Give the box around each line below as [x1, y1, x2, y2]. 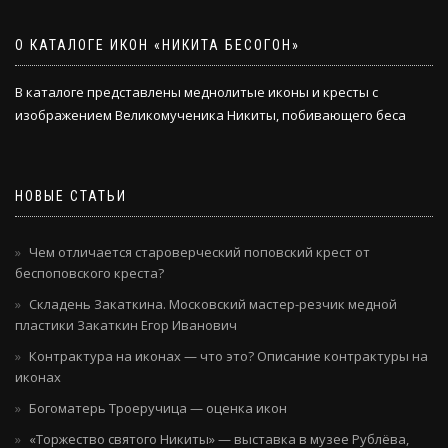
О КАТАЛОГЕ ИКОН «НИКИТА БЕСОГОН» [15, 37, 300, 54]
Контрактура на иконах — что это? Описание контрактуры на [29, 347, 428, 366]
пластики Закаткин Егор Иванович [15, 316, 237, 335]
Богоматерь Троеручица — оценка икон [29, 399, 287, 418]
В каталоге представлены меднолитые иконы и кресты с [15, 83, 378, 102]
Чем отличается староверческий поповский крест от [29, 243, 370, 262]
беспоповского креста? [15, 264, 164, 283]
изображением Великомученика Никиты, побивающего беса [15, 106, 406, 125]
